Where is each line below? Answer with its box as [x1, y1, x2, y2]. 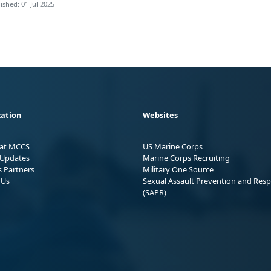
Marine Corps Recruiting [143, 152, 230, 163]
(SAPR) [143, 186, 166, 198]
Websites [143, 109, 178, 120]
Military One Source [143, 163, 214, 175]
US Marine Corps [143, 140, 203, 152]
